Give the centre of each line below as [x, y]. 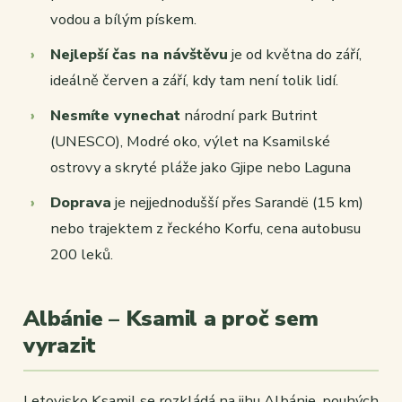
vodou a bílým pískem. [123, 20]
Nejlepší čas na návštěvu [139, 55]
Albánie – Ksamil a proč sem [171, 319]
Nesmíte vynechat [115, 116]
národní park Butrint [249, 116]
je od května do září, [295, 55]
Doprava [81, 203]
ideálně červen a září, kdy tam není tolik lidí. [194, 81]
